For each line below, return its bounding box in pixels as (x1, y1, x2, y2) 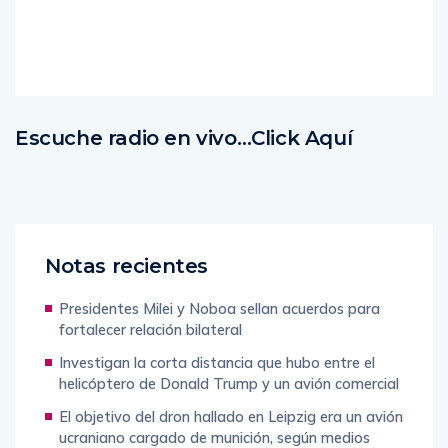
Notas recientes (45, 254, 208, 278)
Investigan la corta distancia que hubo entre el (59, 353, 375, 372)
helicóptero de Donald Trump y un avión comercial (59, 374, 399, 393)
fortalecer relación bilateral (59, 320, 242, 339)
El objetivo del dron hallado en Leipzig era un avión (59, 407, 403, 426)
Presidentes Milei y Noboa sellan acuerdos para (59, 299, 380, 318)
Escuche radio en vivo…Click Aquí (15, 126, 353, 150)
